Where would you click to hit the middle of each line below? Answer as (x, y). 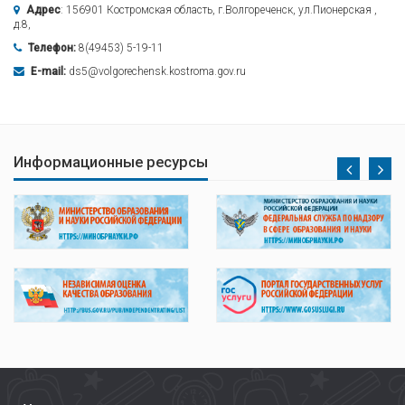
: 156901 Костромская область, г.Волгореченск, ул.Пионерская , (219, 10)
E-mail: (48, 71)
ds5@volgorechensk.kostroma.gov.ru (156, 71)
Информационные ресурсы (111, 162)
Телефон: (52, 48)
